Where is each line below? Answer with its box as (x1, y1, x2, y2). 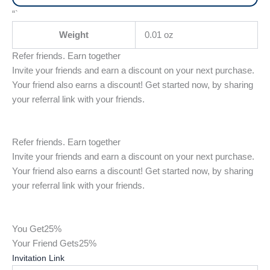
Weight (59, 30, 89, 40)
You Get (12, 224, 44, 234)
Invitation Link (12, 253, 64, 263)
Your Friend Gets (12, 239, 79, 249)
